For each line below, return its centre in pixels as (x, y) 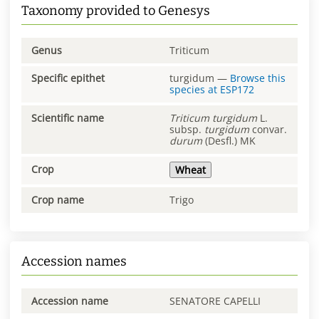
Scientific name (68, 118)
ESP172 (237, 90)
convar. (268, 130)
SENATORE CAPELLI (215, 300)
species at (195, 90)
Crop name (58, 200)
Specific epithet (68, 78)
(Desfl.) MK (229, 141)
